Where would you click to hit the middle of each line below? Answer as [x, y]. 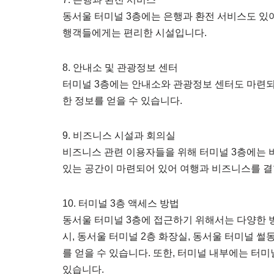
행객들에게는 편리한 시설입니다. [135, 33]
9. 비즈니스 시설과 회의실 [119, 135]
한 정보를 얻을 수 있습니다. [122, 101]
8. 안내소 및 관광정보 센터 [120, 68]
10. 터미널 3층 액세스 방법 [121, 203]
